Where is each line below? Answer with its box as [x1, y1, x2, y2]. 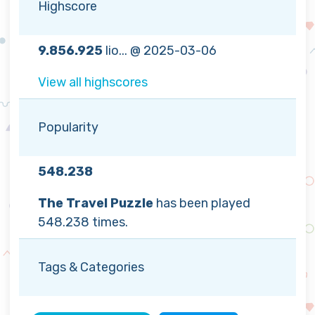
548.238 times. [38, 214, 128, 231]
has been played [153, 195, 250, 212]
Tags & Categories [38, 259, 144, 276]
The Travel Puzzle [38, 195, 153, 212]
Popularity [38, 120, 98, 136]
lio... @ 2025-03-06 [103, 43, 217, 59]
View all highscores [38, 75, 148, 91]
